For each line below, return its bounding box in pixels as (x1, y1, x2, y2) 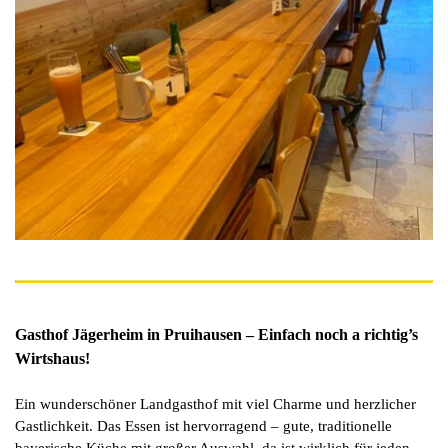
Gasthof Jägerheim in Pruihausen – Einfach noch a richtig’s (15, 326, 418, 344)
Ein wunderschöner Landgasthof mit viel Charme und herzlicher (15, 396, 416, 413)
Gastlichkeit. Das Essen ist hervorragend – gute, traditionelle (15, 418, 392, 435)
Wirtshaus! (15, 350, 90, 368)
